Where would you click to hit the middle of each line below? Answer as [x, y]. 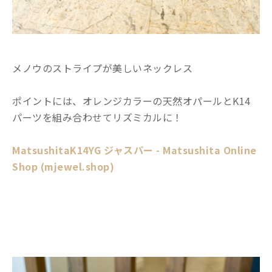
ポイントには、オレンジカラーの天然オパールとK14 [131, 100]
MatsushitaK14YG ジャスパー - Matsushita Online [134, 150]
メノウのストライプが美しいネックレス [102, 68]
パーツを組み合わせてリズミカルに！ [97, 117]
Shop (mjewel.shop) [63, 166]
